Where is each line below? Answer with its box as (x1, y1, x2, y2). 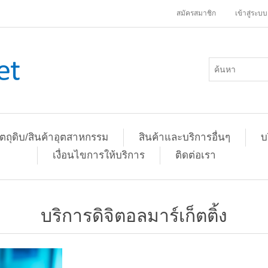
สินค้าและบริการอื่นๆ (138, 132, 230, 143)
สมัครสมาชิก (176, 9, 216, 17)
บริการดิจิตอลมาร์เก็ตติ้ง (41, 206, 227, 226)
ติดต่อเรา (175, 150, 216, 161)
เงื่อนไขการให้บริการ (53, 150, 145, 161)
